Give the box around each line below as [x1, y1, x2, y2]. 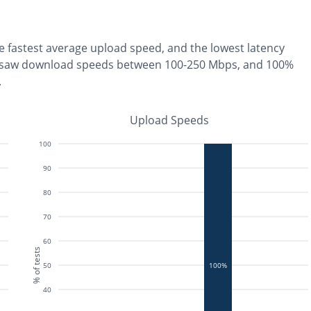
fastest [8, 40, 43, 56]
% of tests [30, 246, 42, 284]
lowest [210, 40, 244, 56]
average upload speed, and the [46, 40, 210, 56]
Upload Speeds [130, 112, 209, 128]
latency [244, 40, 285, 56]
